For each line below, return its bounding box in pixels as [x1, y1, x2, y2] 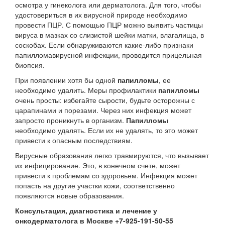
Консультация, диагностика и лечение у [15, 205, 157, 215]
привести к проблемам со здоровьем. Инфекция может [15, 170, 197, 180]
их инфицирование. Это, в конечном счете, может [15, 160, 180, 170]
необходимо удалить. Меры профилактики [15, 84, 158, 95]
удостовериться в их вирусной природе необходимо [15, 9, 187, 20]
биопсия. [15, 59, 45, 70]
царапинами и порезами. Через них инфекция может [15, 104, 191, 115]
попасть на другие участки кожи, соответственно [15, 180, 175, 190]
